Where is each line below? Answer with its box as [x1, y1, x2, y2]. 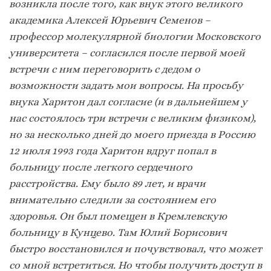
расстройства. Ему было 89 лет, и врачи [9, 177, 206, 190]
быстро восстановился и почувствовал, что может [9, 243, 262, 255]
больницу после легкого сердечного [9, 161, 192, 174]
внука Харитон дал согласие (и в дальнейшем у [9, 96, 247, 108]
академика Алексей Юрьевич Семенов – [9, 14, 211, 27]
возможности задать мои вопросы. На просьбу [9, 79, 243, 92]
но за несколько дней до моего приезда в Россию [9, 128, 255, 141]
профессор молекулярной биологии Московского [9, 30, 261, 43]
